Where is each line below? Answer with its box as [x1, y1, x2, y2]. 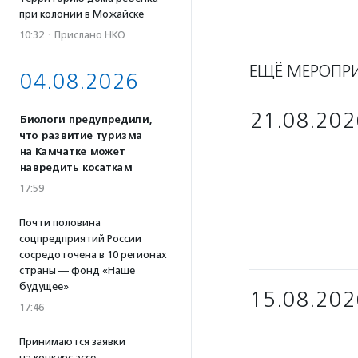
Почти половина [19, 217, 101, 229]
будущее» [19, 280, 69, 292]
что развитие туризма [19, 129, 142, 142]
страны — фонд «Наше [19, 265, 135, 276]
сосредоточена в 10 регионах [19, 249, 167, 261]
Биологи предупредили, [19, 113, 152, 126]
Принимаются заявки [19, 336, 125, 348]
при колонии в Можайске [19, 8, 144, 20]
